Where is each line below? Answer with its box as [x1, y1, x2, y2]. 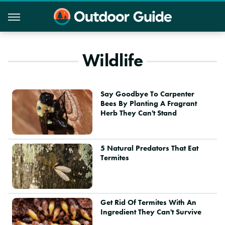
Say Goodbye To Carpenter [100, 89, 194, 99]
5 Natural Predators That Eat [100, 143, 198, 154]
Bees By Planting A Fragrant [100, 98, 197, 108]
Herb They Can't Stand [100, 108, 177, 118]
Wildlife [82, 49, 143, 72]
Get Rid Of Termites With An [100, 197, 196, 208]
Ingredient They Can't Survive [100, 207, 201, 217]
